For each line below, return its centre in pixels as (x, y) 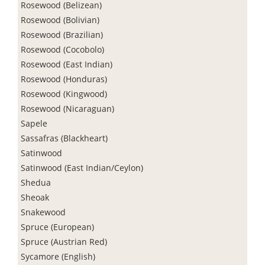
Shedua (36, 182)
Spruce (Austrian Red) (64, 241)
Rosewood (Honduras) (64, 79)
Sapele (34, 123)
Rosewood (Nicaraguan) (67, 108)
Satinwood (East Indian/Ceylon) (82, 167)
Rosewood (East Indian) (67, 64)
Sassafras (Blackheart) (64, 138)
